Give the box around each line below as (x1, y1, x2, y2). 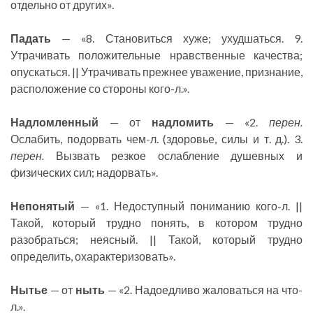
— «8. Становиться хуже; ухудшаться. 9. (51, 31, 303, 45)
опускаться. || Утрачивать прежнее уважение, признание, (10, 65, 303, 79)
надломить (152, 115, 214, 129)
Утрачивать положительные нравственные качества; (10, 48, 303, 62)
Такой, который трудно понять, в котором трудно (10, 216, 303, 230)
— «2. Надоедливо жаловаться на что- (105, 283, 303, 297)
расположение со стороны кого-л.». (10, 82, 189, 96)
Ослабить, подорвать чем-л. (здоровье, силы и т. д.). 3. (10, 132, 303, 146)
